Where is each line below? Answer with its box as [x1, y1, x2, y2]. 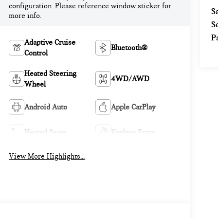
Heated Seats [24, 127, 67, 137]
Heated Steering [24, 69, 77, 78]
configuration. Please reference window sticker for [9, 1, 172, 10]
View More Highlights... [9, 152, 85, 161]
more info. [9, 11, 42, 20]
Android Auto [24, 102, 68, 111]
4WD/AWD [111, 74, 150, 83]
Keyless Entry [111, 127, 155, 137]
